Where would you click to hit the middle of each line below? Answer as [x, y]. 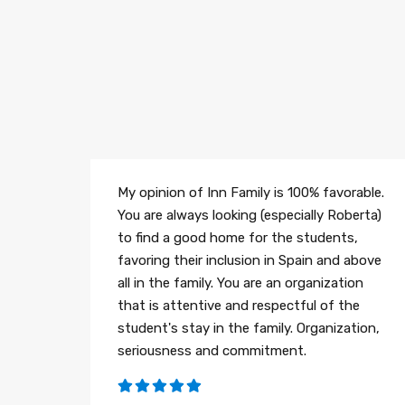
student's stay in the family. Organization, [249, 329]
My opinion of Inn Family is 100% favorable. [251, 193]
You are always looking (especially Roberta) [250, 216]
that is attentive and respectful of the [239, 306]
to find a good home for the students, [238, 238]
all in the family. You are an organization [240, 283]
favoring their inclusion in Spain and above [250, 261]
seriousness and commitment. [212, 351]
